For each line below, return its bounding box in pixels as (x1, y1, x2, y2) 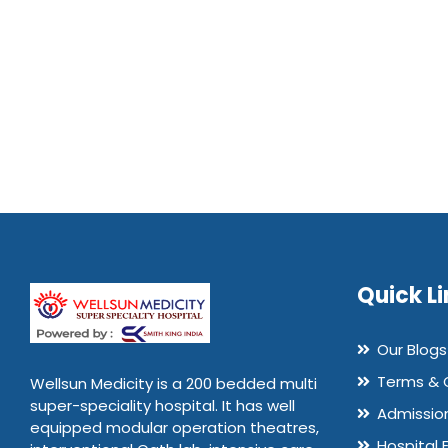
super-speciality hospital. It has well (30, 395, 295, 416)
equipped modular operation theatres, (30, 417, 319, 438)
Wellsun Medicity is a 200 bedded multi (30, 373, 317, 394)
